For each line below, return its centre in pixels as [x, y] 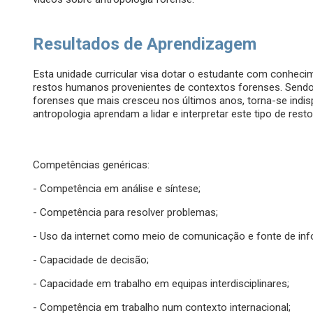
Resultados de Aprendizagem [145, 44]
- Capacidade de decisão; [91, 260]
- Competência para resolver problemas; [126, 213]
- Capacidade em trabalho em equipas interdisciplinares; [161, 284]
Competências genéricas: [92, 165]
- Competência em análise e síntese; [117, 189]
